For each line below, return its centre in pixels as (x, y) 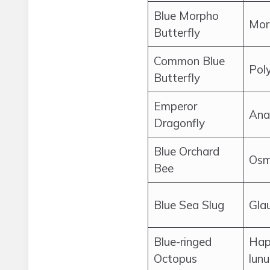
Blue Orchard (187, 151)
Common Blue (189, 61)
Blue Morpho (186, 16)
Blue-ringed (183, 242)
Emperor (175, 106)
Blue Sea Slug (189, 205)
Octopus (175, 259)
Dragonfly (179, 123)
